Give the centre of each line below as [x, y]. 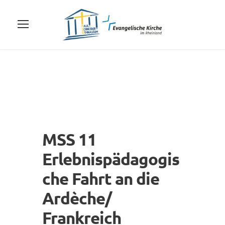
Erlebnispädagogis [111, 159]
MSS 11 [69, 139]
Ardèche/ [77, 198]
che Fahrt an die [101, 178]
